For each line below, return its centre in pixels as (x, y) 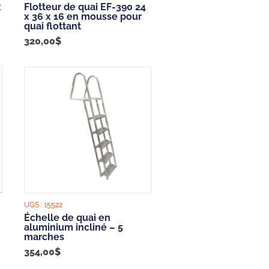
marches (44, 237)
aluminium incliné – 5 (74, 228)
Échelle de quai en (68, 218)
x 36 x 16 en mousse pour (83, 16)
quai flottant (53, 26)
